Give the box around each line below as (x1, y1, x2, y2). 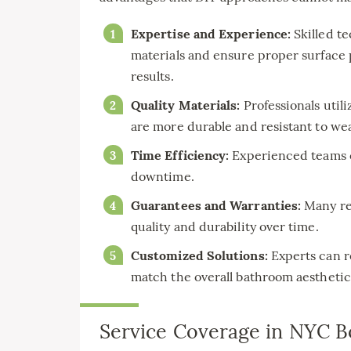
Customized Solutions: (131, 248, 268, 264)
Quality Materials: (131, 97, 241, 114)
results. (131, 68, 174, 85)
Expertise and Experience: (131, 26, 291, 42)
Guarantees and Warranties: (131, 197, 302, 214)
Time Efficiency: (131, 147, 230, 164)
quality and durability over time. (131, 219, 319, 235)
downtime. (131, 168, 194, 185)
